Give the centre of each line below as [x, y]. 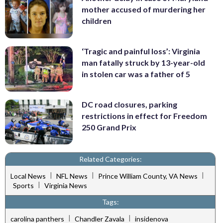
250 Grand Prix [109, 127]
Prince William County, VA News [148, 176]
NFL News [72, 176]
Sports [23, 186]
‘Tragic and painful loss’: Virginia [141, 51]
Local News [28, 176]
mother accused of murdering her [144, 9]
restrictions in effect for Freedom [144, 115]
